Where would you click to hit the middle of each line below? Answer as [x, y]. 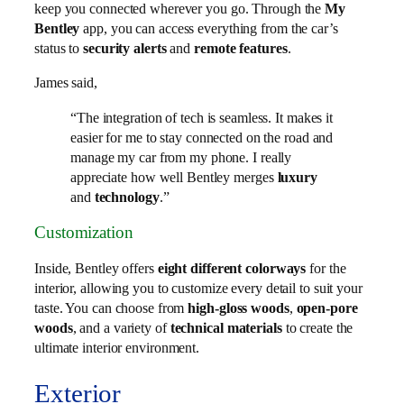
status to [59, 49]
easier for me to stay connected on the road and [202, 137]
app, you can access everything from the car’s [209, 29]
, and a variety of [121, 327]
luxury [297, 177]
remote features [241, 49]
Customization [84, 233]
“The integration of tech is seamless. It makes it [202, 117]
